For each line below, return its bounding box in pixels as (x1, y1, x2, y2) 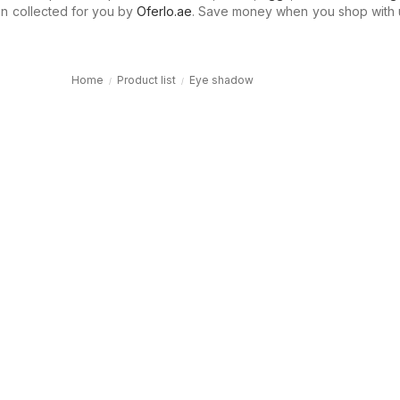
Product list (116, 73, 176, 87)
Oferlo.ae (137, 4, 192, 19)
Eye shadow (188, 73, 254, 87)
